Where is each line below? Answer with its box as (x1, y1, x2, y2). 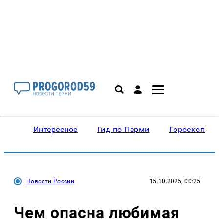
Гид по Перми (97, 125, 150, 134)
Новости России (26, 178, 75, 185)
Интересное (33, 125, 78, 134)
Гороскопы (169, 125, 211, 134)
